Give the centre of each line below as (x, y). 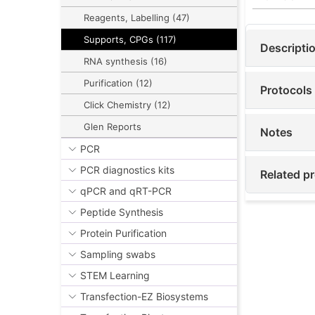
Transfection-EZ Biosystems (144, 297)
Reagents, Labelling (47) (137, 18)
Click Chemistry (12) (127, 105)
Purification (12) (118, 83)
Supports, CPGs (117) (130, 40)
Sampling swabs (118, 255)
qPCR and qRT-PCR (126, 191)
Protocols (286, 90)
